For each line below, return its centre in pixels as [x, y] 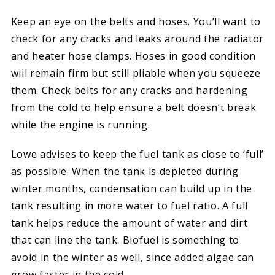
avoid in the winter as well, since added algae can [133, 258]
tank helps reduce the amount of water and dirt [129, 223]
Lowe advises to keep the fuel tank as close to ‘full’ [137, 154]
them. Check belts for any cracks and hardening [129, 90]
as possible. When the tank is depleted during [125, 172]
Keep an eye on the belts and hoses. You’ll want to [136, 21]
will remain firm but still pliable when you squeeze [136, 73]
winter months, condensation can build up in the [132, 189]
